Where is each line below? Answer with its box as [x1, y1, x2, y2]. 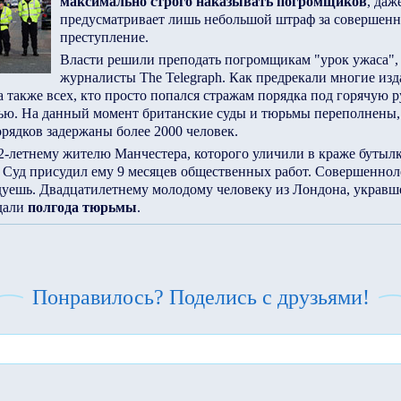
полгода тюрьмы [27, 200, 137, 215]
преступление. [59, 30, 149, 45]
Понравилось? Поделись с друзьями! [31, 286, 370, 309]
